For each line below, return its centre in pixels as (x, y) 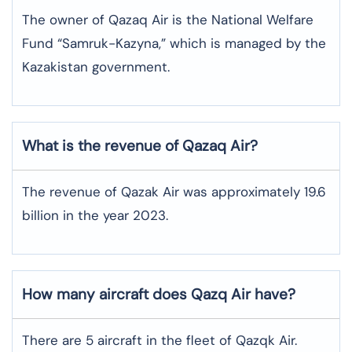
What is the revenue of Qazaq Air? (140, 146)
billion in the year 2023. (97, 216)
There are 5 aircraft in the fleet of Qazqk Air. (159, 341)
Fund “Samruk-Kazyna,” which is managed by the (174, 44)
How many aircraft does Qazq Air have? (159, 295)
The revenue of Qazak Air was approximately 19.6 (174, 192)
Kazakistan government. (98, 67)
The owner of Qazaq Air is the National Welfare (168, 20)
